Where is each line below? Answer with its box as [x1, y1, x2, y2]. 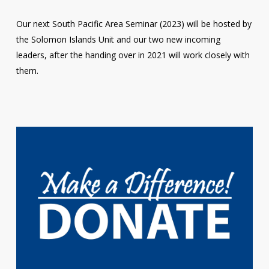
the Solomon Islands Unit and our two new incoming [16, 33, 220, 45]
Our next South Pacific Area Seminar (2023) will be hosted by [16, 17, 252, 29]
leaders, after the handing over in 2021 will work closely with [16, 49, 250, 61]
